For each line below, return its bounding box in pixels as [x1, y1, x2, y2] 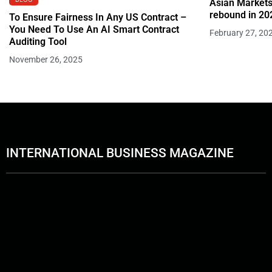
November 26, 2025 [9, 54, 83, 64]
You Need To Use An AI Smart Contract [9, 23, 179, 35]
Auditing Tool [9, 35, 67, 47]
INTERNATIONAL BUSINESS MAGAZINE [6, 145, 234, 160]
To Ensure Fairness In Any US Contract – [9, 11, 186, 23]
